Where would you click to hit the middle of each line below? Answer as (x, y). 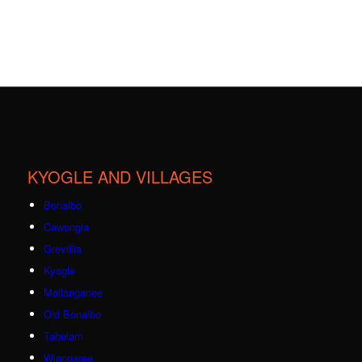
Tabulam (63, 336)
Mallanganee (73, 293)
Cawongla (66, 227)
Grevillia (62, 249)
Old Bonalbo (72, 314)
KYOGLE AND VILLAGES (120, 177)
